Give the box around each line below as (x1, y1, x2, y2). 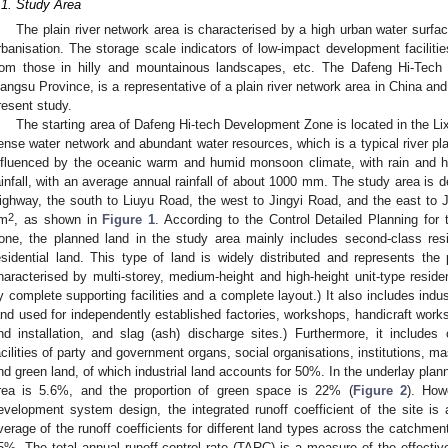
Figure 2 (352, 383, 407, 399)
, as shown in (14, 212, 103, 228)
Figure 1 (102, 212, 156, 228)
